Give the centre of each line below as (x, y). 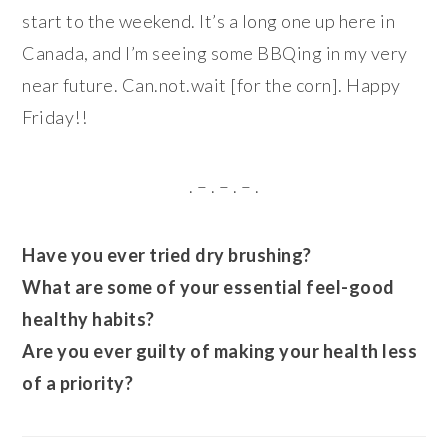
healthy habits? (88, 318)
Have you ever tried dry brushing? (167, 254)
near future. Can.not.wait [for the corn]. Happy (211, 84)
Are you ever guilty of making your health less (220, 350)
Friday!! (55, 116)
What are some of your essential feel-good (208, 286)
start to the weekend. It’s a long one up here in (209, 20)
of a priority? (78, 382)
